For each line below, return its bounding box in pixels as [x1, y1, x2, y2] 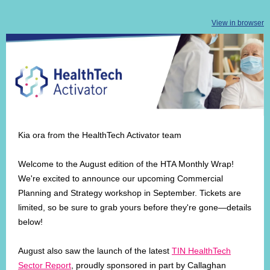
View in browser [212, 19, 264, 27]
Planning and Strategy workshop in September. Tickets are [18, 188, 241, 198]
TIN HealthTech [172, 246, 231, 256]
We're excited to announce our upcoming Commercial [18, 174, 223, 183]
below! [18, 217, 43, 227]
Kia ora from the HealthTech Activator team [18, 130, 181, 140]
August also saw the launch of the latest [18, 246, 172, 256]
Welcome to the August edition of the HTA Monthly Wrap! [18, 159, 234, 169]
